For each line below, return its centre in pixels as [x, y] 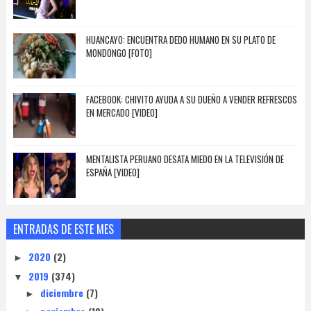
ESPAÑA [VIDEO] [112, 173]
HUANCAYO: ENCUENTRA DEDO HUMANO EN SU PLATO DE [180, 40]
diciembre [63, 292]
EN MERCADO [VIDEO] [121, 113]
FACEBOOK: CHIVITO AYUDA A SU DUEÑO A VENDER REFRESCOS [191, 100]
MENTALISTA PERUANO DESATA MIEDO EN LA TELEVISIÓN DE [185, 159]
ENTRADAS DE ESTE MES [63, 229]
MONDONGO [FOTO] [119, 53]
